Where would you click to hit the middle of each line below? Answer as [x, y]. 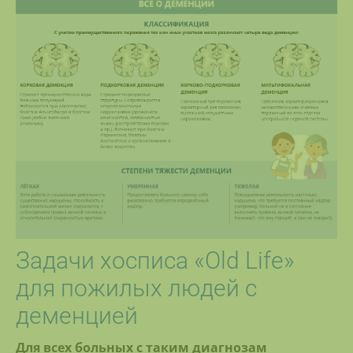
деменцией [77, 316]
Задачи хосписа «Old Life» [155, 261]
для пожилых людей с [136, 288]
